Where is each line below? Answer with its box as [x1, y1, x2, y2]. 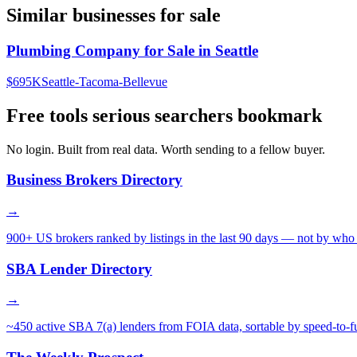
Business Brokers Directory [6, 171, 182, 189]
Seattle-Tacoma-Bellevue [41, 74, 167, 88]
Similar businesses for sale [6, 5, 221, 26]
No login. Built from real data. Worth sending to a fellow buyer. [6, 142, 325, 156]
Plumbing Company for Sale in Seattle [6, 41, 258, 59]
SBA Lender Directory [6, 260, 152, 277]
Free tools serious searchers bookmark [6, 104, 322, 126]
